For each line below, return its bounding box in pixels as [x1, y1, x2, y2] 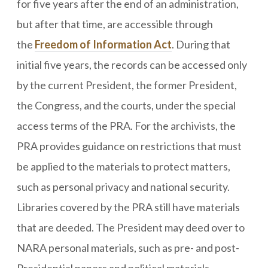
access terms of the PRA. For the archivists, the [17, 118, 236, 132]
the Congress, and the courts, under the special [17, 98, 236, 112]
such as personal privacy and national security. [17, 179, 230, 193]
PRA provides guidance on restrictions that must [17, 139, 242, 153]
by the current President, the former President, [17, 78, 237, 92]
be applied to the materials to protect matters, [17, 159, 230, 173]
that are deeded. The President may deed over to [17, 220, 245, 234]
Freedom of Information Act [35, 37, 172, 51]
